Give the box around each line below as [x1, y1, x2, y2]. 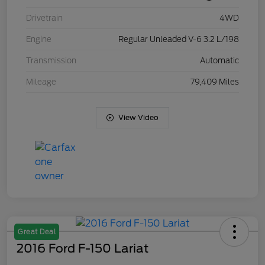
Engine [26, 35, 51, 44]
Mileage [26, 77, 56, 87]
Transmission [26, 56, 76, 66]
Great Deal [18, 228, 56, 237]
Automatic [200, 56, 239, 66]
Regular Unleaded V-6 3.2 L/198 [118, 35, 239, 44]
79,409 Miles [190, 77, 239, 87]
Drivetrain [26, 14, 63, 23]
